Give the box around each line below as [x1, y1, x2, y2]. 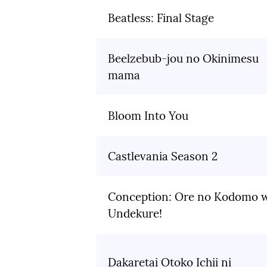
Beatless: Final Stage [108, 11, 214, 26]
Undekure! [108, 206, 162, 221]
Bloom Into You [108, 108, 188, 123]
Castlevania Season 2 [108, 149, 218, 164]
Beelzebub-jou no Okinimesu [108, 51, 259, 66]
